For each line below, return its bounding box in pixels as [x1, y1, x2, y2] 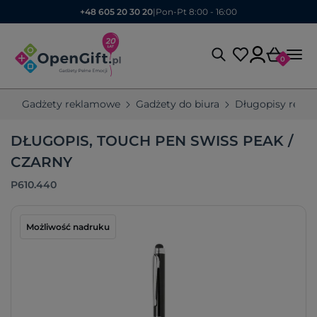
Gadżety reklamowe [22, 98, 120, 110]
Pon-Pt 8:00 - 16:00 [156, 6, 237, 17]
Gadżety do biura [136, 98, 219, 110]
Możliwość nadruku [26, 221, 110, 232]
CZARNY [11, 154, 72, 171]
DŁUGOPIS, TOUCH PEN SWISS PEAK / [11, 132, 293, 149]
